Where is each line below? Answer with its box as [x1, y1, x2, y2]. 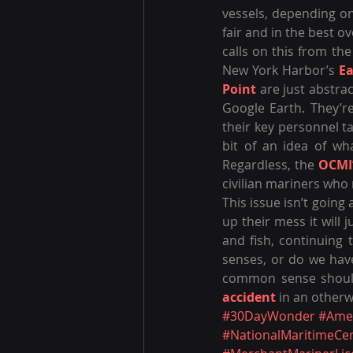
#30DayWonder [222, 307, 315, 325]
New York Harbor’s [222, 61, 340, 79]
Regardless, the [222, 156, 318, 173]
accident [222, 288, 276, 306]
